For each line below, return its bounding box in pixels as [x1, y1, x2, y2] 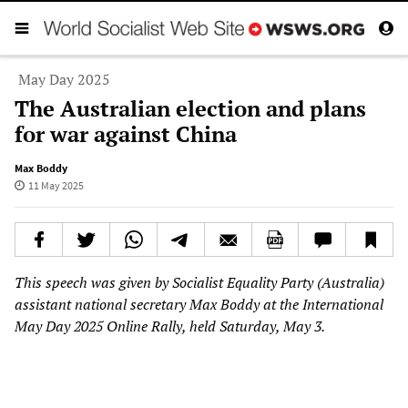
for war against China [15, 118, 237, 148]
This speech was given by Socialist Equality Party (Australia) [15, 271, 384, 292]
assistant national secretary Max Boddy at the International [15, 293, 383, 314]
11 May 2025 [27, 178, 84, 192]
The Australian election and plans [15, 93, 366, 123]
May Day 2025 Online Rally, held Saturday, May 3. [15, 315, 325, 336]
